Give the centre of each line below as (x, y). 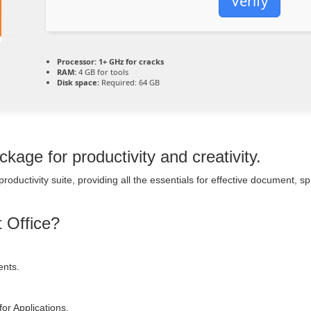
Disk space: (78, 82)
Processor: (77, 61)
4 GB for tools (102, 72)
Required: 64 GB (129, 82)
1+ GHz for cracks (130, 61)
